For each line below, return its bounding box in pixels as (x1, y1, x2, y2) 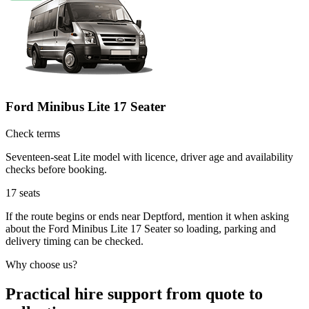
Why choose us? (6, 258, 77, 270)
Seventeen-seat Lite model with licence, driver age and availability (6, 150, 293, 163)
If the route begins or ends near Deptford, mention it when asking (6, 210, 289, 222)
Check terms (6, 127, 60, 139)
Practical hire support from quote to (6, 284, 263, 303)
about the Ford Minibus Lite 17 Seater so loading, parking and (6, 222, 276, 235)
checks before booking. (6, 163, 107, 175)
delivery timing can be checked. (6, 235, 143, 247)
